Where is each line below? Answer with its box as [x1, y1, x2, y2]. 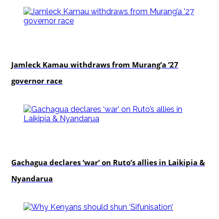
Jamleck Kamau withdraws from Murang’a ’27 [11, 59, 178, 69]
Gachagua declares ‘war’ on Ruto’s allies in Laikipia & [11, 157, 205, 167]
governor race [11, 75, 63, 86]
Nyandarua [11, 173, 53, 183]
